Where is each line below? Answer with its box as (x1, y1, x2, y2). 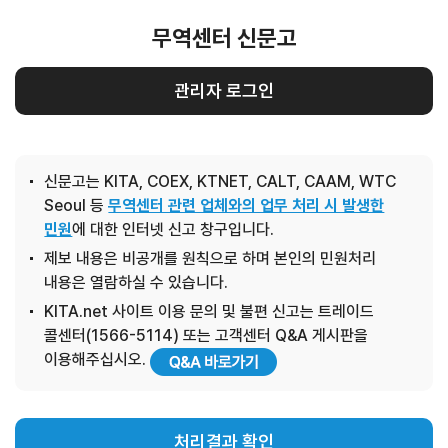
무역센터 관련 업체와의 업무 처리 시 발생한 (108, 196, 385, 215)
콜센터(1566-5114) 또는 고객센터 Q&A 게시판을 (44, 326, 369, 345)
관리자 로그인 (174, 80, 274, 101)
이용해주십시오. (44, 350, 151, 369)
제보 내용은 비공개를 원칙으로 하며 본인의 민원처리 (44, 249, 377, 268)
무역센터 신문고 (151, 24, 297, 52)
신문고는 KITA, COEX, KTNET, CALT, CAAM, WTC (44, 172, 397, 191)
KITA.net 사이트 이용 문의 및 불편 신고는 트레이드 (44, 302, 375, 321)
